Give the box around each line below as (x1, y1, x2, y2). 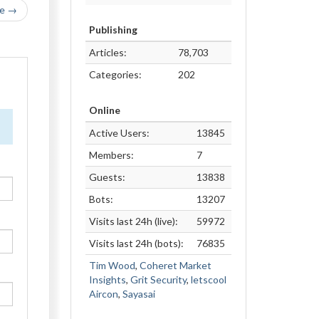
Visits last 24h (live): (88, 215, 178, 227)
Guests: (88, 171, 125, 183)
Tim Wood (88, 259, 135, 271)
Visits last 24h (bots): (88, 237, 184, 249)
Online (88, 104, 120, 116)
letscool (190, 273, 226, 286)
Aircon (88, 288, 118, 300)
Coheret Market (139, 259, 211, 271)
